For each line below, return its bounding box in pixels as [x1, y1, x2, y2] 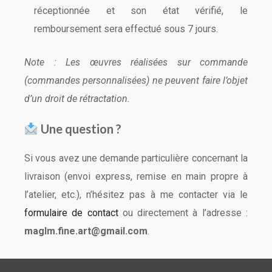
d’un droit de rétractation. [24, 93, 130, 104]
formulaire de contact [24, 207, 118, 219]
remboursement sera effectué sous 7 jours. [34, 23, 218, 35]
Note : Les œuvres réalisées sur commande [24, 56, 248, 68]
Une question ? [38, 121, 121, 136]
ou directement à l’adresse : [118, 207, 248, 219]
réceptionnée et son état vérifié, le [34, 5, 248, 16]
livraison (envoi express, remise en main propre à [24, 171, 248, 182]
